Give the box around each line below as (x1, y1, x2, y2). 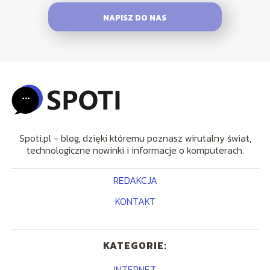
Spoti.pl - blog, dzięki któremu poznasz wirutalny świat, (19, 130, 251, 145)
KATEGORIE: (103, 237, 167, 253)
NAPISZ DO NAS (103, 11, 167, 24)
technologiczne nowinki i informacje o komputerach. (26, 142, 244, 157)
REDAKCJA (113, 172, 157, 187)
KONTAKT (115, 193, 155, 209)
